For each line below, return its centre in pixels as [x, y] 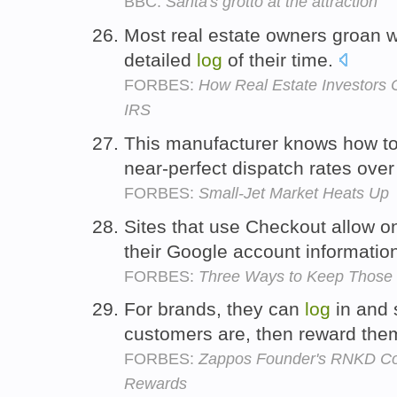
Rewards [156, 384]
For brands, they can [214, 309]
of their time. [280, 59]
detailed [160, 59]
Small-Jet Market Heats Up [294, 193]
